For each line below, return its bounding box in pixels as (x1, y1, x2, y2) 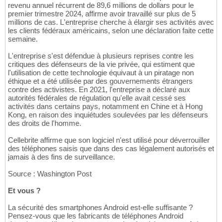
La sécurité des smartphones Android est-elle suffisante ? (8, 203, 193, 212)
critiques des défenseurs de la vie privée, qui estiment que (8, 59, 195, 68)
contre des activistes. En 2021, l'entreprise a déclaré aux (8, 85, 190, 94)
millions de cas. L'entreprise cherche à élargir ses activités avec (8, 17, 214, 26)
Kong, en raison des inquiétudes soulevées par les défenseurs (8, 110, 208, 119)
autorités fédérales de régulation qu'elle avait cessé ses (8, 93, 186, 102)
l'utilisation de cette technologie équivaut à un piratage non (8, 68, 194, 77)
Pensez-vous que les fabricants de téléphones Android (8, 211, 183, 220)
